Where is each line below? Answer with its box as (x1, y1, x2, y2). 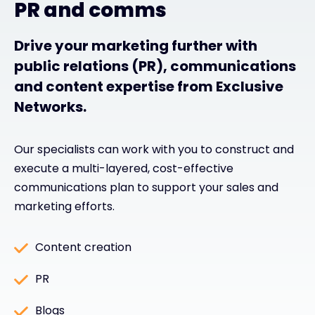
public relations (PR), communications (14, 56, 296, 76)
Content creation (35, 238, 131, 255)
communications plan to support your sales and (14, 179, 278, 195)
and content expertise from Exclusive (14, 76, 283, 96)
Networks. (14, 96, 86, 117)
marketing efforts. (14, 198, 115, 214)
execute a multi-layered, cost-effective (14, 160, 233, 176)
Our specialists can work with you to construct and (14, 141, 294, 157)
